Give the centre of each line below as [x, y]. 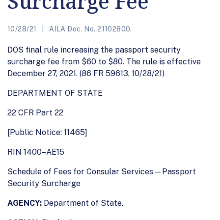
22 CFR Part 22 [35, 112]
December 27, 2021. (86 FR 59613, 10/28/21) [86, 73]
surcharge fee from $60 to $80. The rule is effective [104, 61]
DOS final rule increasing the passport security [94, 50]
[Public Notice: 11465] [47, 132]
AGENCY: [25, 203]
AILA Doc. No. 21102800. [90, 29]
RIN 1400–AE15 [36, 152]
